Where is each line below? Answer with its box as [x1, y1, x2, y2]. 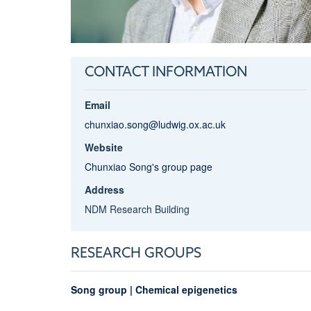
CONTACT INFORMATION [84, 65, 247, 80]
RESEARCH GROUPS [71, 246, 201, 261]
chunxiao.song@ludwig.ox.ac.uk [84, 117, 226, 131]
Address [84, 182, 124, 196]
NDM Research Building [84, 201, 190, 216]
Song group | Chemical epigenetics [71, 282, 237, 296]
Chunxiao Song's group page [84, 159, 212, 174]
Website [84, 140, 123, 154]
